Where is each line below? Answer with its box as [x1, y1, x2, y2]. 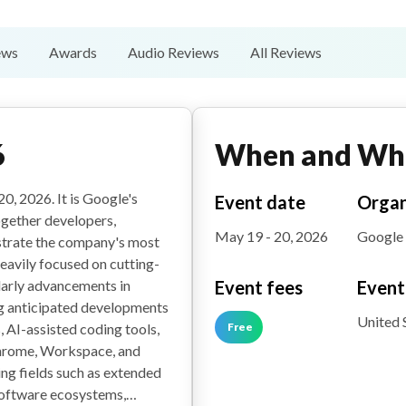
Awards [49, 43, 97, 62]
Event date [215, 191, 306, 214]
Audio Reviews [128, 43, 219, 62]
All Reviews [250, 43, 322, 62]
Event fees [215, 276, 304, 299]
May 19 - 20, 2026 [215, 227, 329, 246]
